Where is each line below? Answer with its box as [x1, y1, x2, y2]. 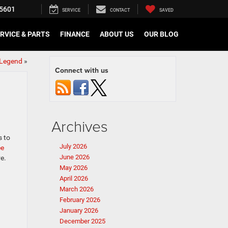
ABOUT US [100, 30, 134, 39]
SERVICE [62, 8, 80, 13]
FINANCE [60, 30, 90, 39]
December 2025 [60, 217, 105, 225]
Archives [51, 116, 108, 136]
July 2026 [60, 142, 87, 150]
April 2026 [60, 175, 88, 182]
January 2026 [60, 207, 98, 214]
